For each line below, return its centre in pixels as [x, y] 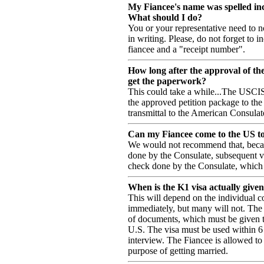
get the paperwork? [167, 81]
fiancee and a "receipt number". [187, 49]
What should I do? [165, 18]
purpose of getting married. [178, 251]
